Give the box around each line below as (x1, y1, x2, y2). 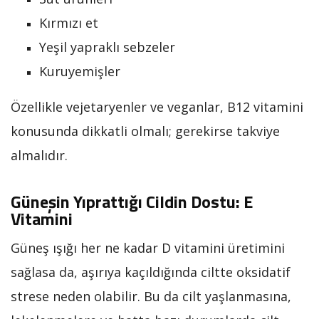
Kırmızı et (39, 14, 98, 31)
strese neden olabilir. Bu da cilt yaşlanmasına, (11, 287, 291, 305)
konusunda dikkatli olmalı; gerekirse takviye (11, 122, 280, 140)
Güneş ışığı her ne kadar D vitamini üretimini (11, 239, 285, 256)
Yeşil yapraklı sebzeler (39, 38, 175, 56)
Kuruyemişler (39, 62, 120, 80)
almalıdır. (11, 146, 68, 164)
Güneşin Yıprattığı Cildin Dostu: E (11, 188, 253, 214)
